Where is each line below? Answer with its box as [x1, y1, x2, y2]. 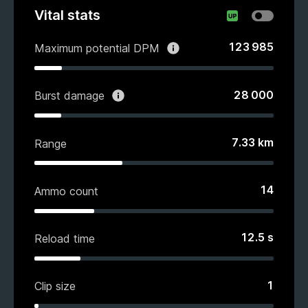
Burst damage [34, 89, 104, 103]
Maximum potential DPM [34, 41, 159, 55]
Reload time [34, 232, 95, 246]
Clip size [34, 279, 76, 294]
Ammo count [34, 184, 98, 198]
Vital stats [34, 6, 100, 23]
